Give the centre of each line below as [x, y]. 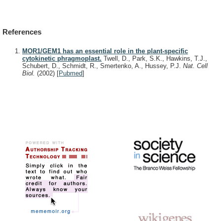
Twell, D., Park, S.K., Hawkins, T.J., [154, 58]
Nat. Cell [195, 66]
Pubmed [71, 73]
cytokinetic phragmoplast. [62, 58]
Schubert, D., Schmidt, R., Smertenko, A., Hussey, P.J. [103, 66]
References [22, 32]
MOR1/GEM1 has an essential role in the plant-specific [105, 51]
